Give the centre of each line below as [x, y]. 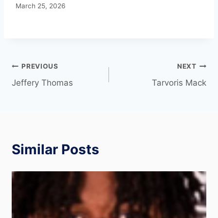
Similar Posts [55, 150]
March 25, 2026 [40, 6]
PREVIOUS [40, 66]
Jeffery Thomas [42, 83]
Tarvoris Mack [179, 83]
